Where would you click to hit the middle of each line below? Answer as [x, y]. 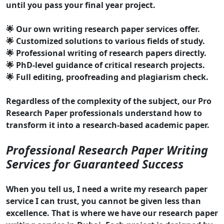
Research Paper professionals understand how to [104, 113]
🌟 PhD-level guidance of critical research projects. [105, 65]
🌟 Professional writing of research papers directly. [106, 53]
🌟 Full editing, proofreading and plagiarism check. [107, 77]
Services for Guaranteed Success [95, 164]
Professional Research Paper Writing [107, 150]
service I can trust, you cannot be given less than [103, 201]
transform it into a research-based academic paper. [108, 125]
